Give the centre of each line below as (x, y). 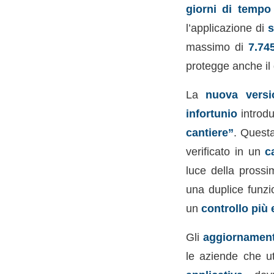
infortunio (211, 113)
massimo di (217, 47)
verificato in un (225, 151)
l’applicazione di (227, 28)
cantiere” (209, 132)
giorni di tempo (228, 9)
